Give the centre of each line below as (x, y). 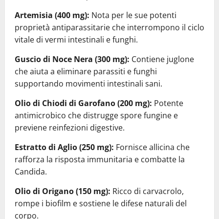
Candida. (31, 171)
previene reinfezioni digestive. (70, 127)
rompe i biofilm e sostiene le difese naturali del (101, 203)
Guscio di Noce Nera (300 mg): (72, 59)
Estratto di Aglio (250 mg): (64, 147)
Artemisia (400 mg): (52, 15)
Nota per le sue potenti (133, 15)
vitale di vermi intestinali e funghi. (76, 39)
